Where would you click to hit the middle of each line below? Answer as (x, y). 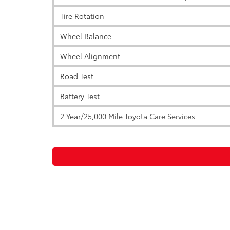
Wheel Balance (85, 36)
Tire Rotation (81, 16)
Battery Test (79, 96)
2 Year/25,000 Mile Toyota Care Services (127, 116)
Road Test (76, 76)
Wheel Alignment (89, 56)
